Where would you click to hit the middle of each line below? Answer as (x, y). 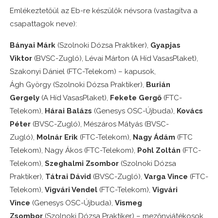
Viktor (21, 59)
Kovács (190, 111)
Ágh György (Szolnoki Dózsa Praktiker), (78, 85)
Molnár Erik (57, 137)
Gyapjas (165, 45)
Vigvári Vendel (71, 190)
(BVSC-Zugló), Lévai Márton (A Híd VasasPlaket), (115, 59)
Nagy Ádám (154, 137)
